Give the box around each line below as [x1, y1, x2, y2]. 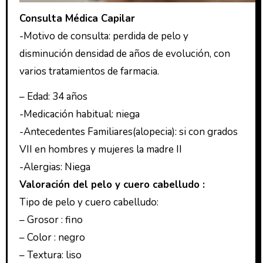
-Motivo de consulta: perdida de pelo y [19, 29, 188, 43]
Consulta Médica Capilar [19, 11, 135, 25]
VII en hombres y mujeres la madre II [19, 142, 182, 156]
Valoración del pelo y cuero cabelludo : [19, 177, 205, 191]
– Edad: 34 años [19, 89, 87, 103]
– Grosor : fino [19, 213, 83, 227]
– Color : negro [19, 230, 87, 244]
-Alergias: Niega [19, 160, 90, 174]
